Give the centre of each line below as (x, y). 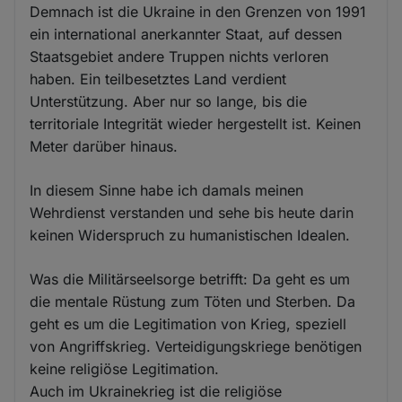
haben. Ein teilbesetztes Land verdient (158, 79)
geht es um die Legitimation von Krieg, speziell (188, 324)
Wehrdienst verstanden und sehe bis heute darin (192, 213)
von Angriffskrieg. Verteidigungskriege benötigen (196, 347)
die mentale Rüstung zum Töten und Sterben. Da (193, 302)
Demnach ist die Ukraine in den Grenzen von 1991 (198, 12)
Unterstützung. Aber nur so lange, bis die (169, 102)
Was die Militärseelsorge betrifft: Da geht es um (190, 280)
